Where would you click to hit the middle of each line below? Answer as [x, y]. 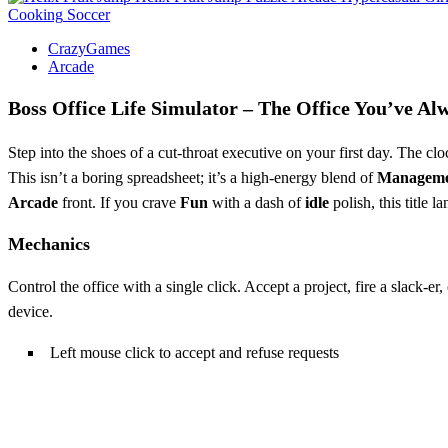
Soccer [88, 14]
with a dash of [256, 202]
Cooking [35, 14]
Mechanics [49, 243]
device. [30, 311]
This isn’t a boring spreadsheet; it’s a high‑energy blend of [192, 177]
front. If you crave [119, 202]
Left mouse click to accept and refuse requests [194, 352]
